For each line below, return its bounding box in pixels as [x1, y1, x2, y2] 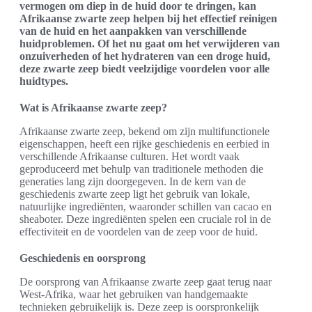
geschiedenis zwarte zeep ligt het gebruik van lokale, [19, 188, 250, 201]
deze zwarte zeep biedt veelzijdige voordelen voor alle [19, 63, 270, 75]
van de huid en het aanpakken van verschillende [19, 25, 247, 38]
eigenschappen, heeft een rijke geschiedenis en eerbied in [19, 138, 270, 150]
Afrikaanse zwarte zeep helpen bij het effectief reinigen [19, 13, 277, 25]
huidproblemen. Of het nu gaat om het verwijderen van [19, 38, 280, 50]
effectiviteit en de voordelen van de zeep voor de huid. [19, 226, 258, 238]
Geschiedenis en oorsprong [19, 252, 146, 265]
